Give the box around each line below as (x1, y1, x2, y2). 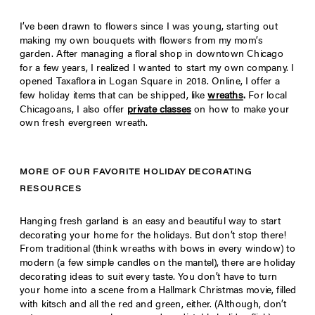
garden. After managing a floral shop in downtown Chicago (20, 50, 284, 60)
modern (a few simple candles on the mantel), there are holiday (20, 259, 295, 269)
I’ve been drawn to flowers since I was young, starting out (20, 22, 278, 33)
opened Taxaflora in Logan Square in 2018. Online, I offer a (20, 77, 280, 88)
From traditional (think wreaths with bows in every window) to (20, 245, 295, 255)
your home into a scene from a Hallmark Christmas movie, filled (20, 286, 297, 297)
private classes (127, 105, 191, 115)
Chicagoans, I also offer (20, 105, 124, 115)
